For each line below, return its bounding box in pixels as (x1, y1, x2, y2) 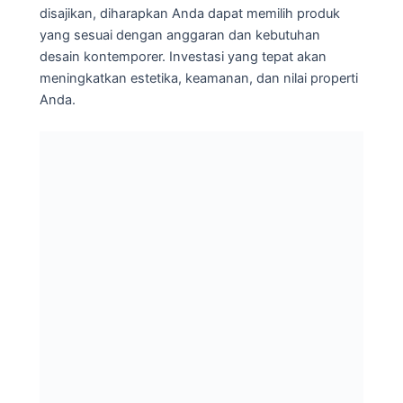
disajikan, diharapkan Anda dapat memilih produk (40, 5, 340, 22)
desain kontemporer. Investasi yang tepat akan (40, 49, 327, 66)
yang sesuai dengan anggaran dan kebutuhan (40, 27, 320, 44)
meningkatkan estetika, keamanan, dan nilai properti (40, 70, 358, 87)
